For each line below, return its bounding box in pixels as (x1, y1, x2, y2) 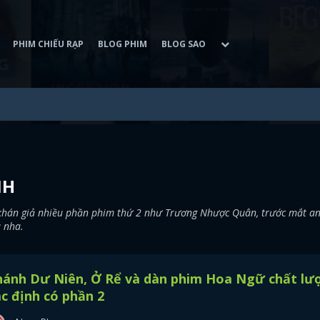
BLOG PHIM (98, 37, 147, 50)
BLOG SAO (161, 37, 206, 50)
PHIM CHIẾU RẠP (13, 37, 84, 50)
